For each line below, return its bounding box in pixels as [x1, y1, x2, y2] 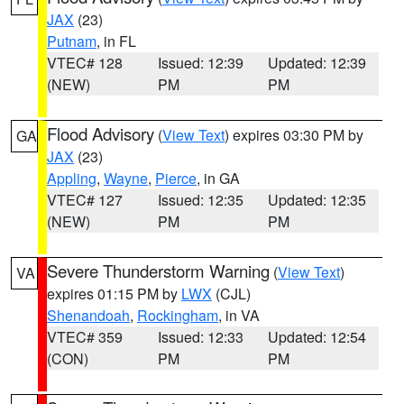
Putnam [47, 31, 96, 51]
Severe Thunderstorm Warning [47, 259, 270, 282]
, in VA [218, 305, 260, 326]
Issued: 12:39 [157, 52, 243, 73]
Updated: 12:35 [268, 189, 367, 210]
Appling [47, 168, 96, 188]
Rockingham [137, 305, 218, 326]
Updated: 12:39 [268, 52, 367, 73]
